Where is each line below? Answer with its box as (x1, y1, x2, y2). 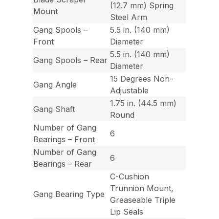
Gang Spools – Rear (33, 55, 108, 66)
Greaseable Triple (110, 195, 176, 205)
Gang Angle (33, 80, 77, 90)
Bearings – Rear (33, 159, 92, 169)
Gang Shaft (33, 104, 75, 114)
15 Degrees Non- (110, 74, 174, 84)
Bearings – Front (33, 134, 95, 145)
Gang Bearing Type (33, 189, 105, 199)
